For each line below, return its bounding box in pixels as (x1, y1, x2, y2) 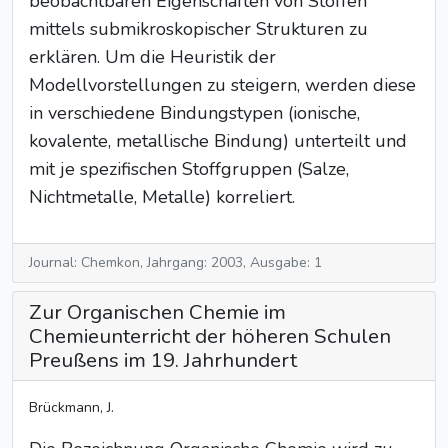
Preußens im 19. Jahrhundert (29, 346, 297, 374)
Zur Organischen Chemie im (29, 298, 286, 326)
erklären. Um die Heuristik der (29, 45, 276, 69)
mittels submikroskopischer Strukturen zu (29, 17, 368, 41)
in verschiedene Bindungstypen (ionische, (29, 101, 360, 125)
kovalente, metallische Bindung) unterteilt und (29, 129, 407, 153)
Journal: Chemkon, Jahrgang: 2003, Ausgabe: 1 (29, 253, 322, 272)
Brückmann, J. (29, 398, 114, 417)
